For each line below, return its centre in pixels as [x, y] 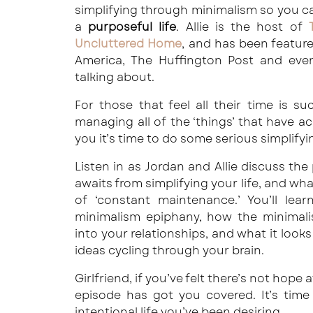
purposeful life [132, 27]
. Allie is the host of [242, 27]
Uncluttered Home [129, 44]
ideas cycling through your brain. [169, 250]
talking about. [115, 77]
